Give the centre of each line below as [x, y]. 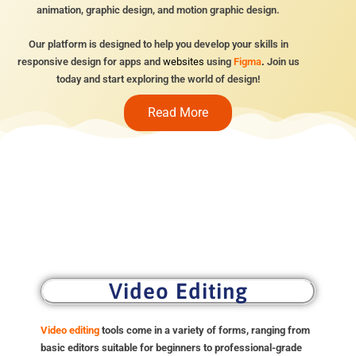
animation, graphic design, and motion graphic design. [158, 10]
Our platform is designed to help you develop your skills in [158, 44]
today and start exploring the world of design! [158, 79]
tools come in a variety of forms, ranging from [205, 330]
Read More [178, 112]
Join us [282, 61]
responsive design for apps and [90, 61]
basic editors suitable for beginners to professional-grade [171, 347]
